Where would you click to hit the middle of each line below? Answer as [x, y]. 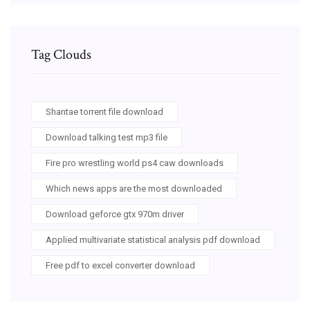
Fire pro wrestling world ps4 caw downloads [135, 163]
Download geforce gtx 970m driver [115, 214]
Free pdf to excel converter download [120, 265]
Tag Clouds [61, 54]
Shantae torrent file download [104, 111]
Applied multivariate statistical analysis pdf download [153, 239]
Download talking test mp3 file [107, 137]
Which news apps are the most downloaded [134, 188]
